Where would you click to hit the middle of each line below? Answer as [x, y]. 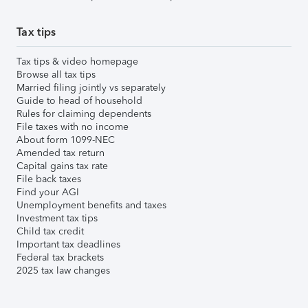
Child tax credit [50, 231]
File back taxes [49, 179]
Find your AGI [48, 192]
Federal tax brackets [60, 257]
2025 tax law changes [63, 271]
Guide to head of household [79, 101]
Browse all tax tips [56, 75]
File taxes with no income [73, 127]
